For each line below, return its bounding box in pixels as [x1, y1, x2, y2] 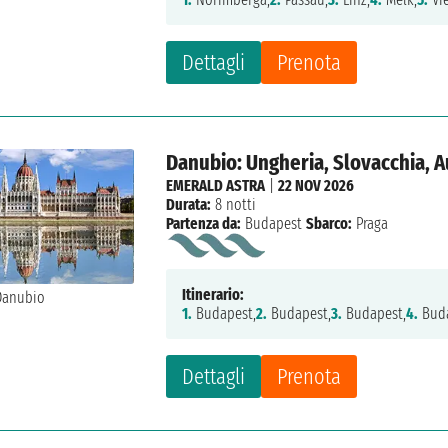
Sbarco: [306, 214, 353, 234]
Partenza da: [166, 214, 242, 234]
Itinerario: [182, 285, 245, 305]
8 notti [211, 195, 257, 215]
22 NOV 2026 [278, 176, 355, 196]
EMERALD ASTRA [166, 176, 266, 196]
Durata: [166, 195, 212, 215]
